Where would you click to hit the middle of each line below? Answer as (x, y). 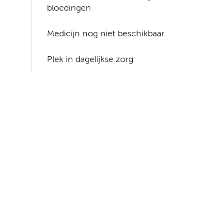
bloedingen (69, 8)
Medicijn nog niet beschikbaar (106, 34)
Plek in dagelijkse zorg (90, 60)
